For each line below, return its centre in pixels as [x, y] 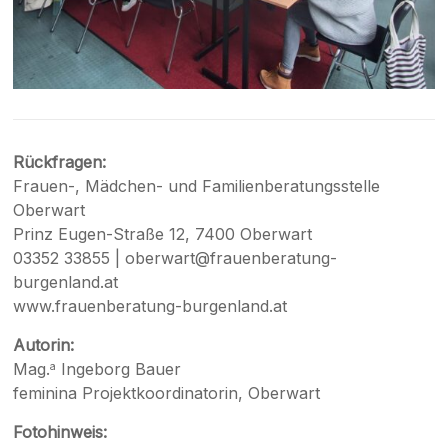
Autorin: [44, 345]
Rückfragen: [60, 162]
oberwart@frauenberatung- [231, 258]
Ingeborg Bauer [119, 369]
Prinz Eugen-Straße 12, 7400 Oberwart [163, 234]
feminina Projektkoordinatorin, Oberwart [167, 393]
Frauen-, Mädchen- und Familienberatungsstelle [197, 186]
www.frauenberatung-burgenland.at [150, 306]
